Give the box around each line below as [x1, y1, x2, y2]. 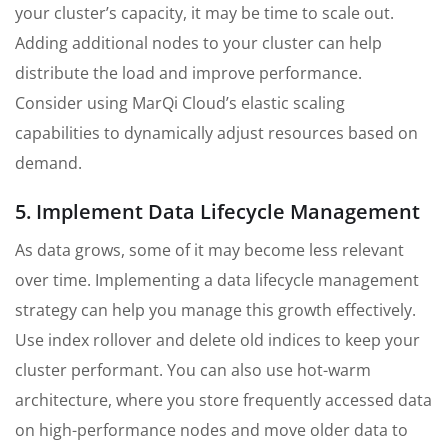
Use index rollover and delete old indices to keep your [15, 328, 420, 351]
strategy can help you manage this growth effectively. [15, 298, 416, 321]
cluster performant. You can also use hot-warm [15, 358, 371, 381]
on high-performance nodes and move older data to [15, 418, 408, 441]
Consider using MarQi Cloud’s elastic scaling [15, 91, 345, 114]
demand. [15, 151, 82, 174]
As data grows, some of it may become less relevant [15, 238, 404, 261]
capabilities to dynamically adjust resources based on [15, 121, 418, 144]
